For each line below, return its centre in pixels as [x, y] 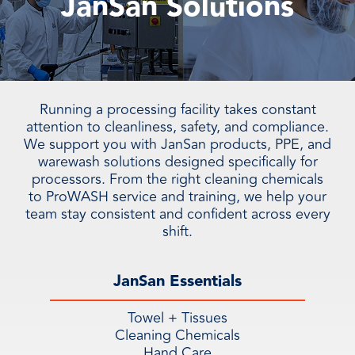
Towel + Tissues [177, 318]
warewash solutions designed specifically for [177, 162]
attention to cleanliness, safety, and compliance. [177, 127]
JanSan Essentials [177, 281]
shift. [177, 231]
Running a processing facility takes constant [177, 109]
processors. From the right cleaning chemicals [177, 179]
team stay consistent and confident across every [177, 214]
